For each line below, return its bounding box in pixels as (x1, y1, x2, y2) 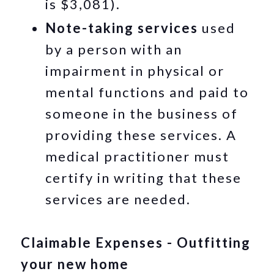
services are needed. (45, 190, 191, 207)
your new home (21, 255, 130, 272)
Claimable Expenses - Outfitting (21, 234, 251, 251)
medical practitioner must (45, 147, 230, 165)
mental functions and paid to (45, 83, 250, 100)
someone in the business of (45, 105, 239, 122)
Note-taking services (45, 19, 199, 36)
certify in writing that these (45, 169, 242, 186)
